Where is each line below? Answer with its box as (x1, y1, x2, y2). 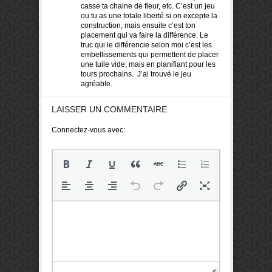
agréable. (81, 80, 112, 89)
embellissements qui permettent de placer (81, 50, 219, 59)
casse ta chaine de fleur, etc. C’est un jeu (81, 2, 215, 11)
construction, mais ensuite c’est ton (81, 21, 195, 30)
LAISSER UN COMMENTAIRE (52, 104, 167, 115)
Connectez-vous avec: (52, 126, 125, 135)
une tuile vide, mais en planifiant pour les (81, 60, 216, 69)
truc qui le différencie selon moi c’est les (81, 41, 212, 50)
